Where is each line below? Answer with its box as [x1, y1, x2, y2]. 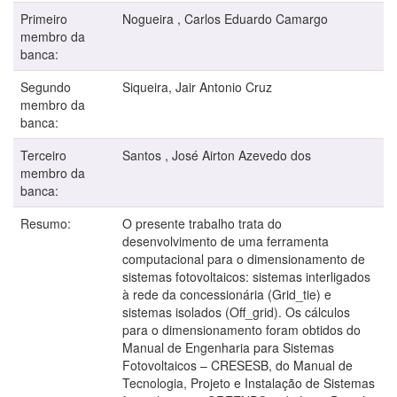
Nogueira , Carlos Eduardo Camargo [122, 9, 328, 27]
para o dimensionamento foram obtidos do [122, 320, 361, 339]
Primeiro [20, 9, 67, 27]
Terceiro [20, 145, 66, 164]
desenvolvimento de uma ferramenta [122, 231, 329, 250]
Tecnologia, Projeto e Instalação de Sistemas [122, 373, 375, 392]
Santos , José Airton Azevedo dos [122, 145, 311, 164]
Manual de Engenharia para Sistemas [122, 338, 334, 356]
